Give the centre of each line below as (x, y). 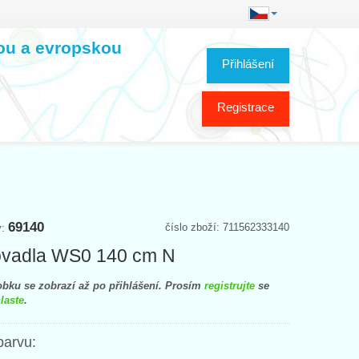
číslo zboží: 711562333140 (227, 227)
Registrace (246, 107)
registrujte (230, 285)
